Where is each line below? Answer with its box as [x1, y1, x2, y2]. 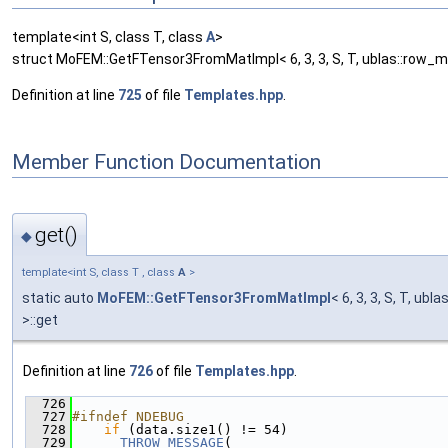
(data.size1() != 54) [120, 421, 288, 437]
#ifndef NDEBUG [72, 408, 184, 424]
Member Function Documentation [12, 149, 321, 174]
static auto [22, 289, 97, 306]
